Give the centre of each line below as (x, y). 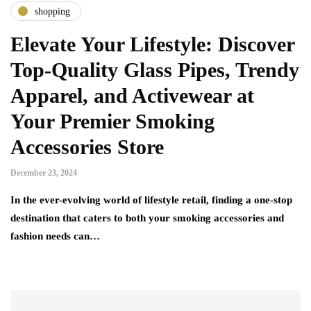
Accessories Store (87, 147)
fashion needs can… (55, 236)
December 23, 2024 (44, 173)
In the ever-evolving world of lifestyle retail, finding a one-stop (151, 200)
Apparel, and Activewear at (132, 96)
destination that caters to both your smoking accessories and (147, 218)
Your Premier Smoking (112, 121)
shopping (52, 11)
